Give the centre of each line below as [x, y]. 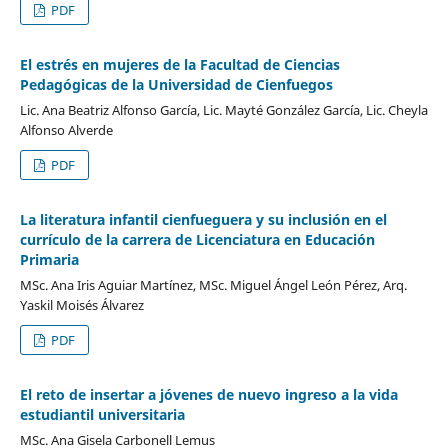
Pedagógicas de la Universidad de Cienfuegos [176, 84]
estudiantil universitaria [102, 414]
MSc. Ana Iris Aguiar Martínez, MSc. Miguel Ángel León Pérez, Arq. [213, 284]
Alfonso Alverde [66, 129]
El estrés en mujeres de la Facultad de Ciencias [179, 64]
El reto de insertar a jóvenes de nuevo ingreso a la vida [208, 394]
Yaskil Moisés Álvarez [81, 304]
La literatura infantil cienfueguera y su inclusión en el [203, 219]
